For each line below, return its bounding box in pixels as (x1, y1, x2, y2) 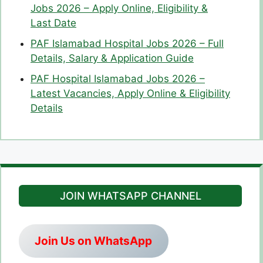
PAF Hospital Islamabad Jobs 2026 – (31, 72, 205, 85)
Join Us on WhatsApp (35, 234, 153, 248)
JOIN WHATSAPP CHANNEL (59, 189, 201, 202)
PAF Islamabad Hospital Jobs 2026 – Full (31, 37, 224, 49)
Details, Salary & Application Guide (31, 52, 194, 64)
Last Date (31, 16, 76, 29)
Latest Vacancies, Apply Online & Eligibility (31, 87, 230, 99)
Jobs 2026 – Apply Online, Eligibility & (31, 2, 208, 14)
